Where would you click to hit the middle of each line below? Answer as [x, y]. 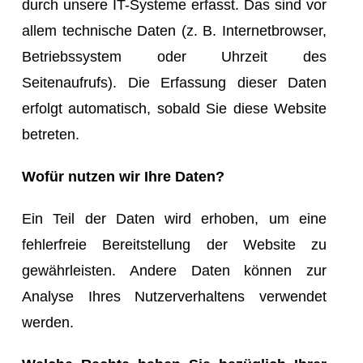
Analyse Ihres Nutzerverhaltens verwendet [174, 296]
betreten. [51, 134]
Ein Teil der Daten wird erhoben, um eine [174, 218]
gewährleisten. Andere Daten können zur [174, 270]
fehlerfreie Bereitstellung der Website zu [174, 244]
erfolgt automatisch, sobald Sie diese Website [174, 108]
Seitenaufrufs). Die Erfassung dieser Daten [174, 82]
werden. [48, 322]
